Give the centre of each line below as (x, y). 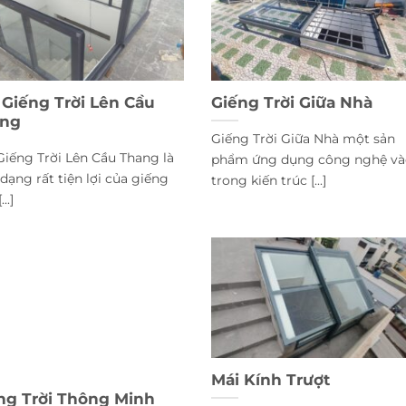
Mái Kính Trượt (271, 379)
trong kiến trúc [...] (269, 180)
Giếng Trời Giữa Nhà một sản (303, 138)
